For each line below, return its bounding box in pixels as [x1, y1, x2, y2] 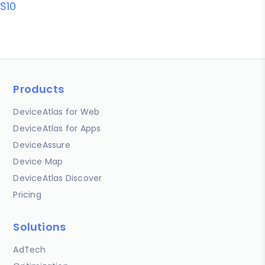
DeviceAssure [13, 138, 70, 151]
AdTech [13, 243, 46, 256]
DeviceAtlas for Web [13, 105, 100, 118]
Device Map [13, 155, 63, 167]
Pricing [13, 188, 41, 201]
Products [13, 81, 64, 96]
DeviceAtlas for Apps [13, 122, 101, 134]
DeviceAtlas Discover [13, 172, 102, 184]
